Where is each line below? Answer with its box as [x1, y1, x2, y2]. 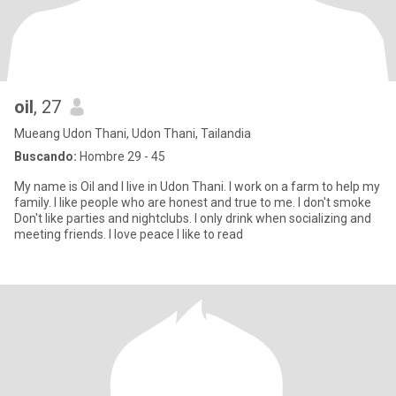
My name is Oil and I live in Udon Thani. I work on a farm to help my [14, 179, 380, 194]
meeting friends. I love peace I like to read [14, 227, 243, 241]
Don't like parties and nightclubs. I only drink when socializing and [14, 211, 371, 225]
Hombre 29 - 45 [77, 149, 165, 164]
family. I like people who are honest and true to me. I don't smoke [14, 195, 371, 209]
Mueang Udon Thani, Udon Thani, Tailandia [14, 126, 251, 141]
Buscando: [14, 149, 77, 164]
